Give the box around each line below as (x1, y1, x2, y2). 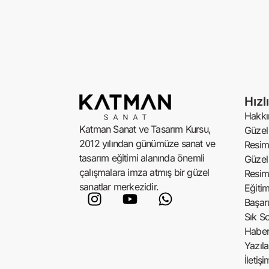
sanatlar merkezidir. (79, 180, 159, 193)
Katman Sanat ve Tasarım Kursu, (79, 122, 211, 135)
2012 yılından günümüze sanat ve (79, 137, 216, 150)
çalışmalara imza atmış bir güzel (79, 166, 210, 178)
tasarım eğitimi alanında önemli (79, 151, 205, 164)
